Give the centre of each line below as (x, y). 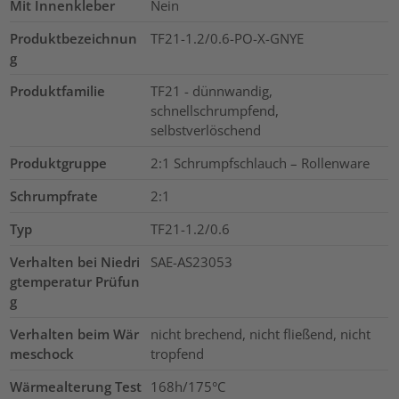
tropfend (177, 354)
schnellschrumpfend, (214, 111)
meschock (42, 354)
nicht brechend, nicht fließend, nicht (260, 334)
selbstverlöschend (205, 130)
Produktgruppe (59, 163)
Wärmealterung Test (76, 387)
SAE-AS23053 (191, 262)
